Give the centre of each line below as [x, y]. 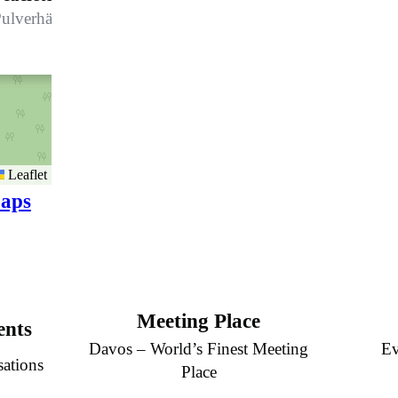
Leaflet [25, 174]
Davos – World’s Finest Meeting [199, 349]
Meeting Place [199, 322]
